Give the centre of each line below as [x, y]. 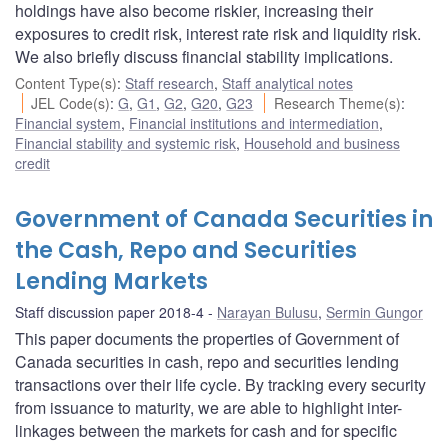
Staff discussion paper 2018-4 [109, 311]
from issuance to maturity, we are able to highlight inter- [208, 407]
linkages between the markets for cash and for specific [206, 430]
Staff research [169, 82]
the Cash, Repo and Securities [186, 250]
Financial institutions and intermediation [254, 122]
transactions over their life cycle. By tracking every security [220, 384]
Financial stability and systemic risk [125, 142]
